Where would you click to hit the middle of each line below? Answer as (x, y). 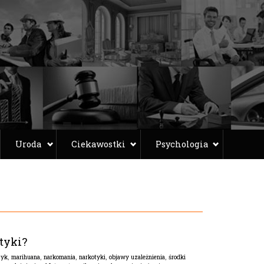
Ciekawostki (98, 144)
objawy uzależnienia (137, 257)
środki (177, 257)
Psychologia (181, 144)
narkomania (59, 257)
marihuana (25, 257)
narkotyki (92, 257)
